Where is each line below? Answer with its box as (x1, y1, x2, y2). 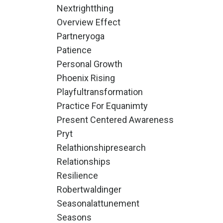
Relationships (56, 156, 111, 167)
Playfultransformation (56, 87, 143, 97)
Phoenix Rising (56, 73, 115, 83)
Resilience (56, 170, 98, 181)
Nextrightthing (56, 3, 113, 13)
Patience (56, 45, 92, 55)
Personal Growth (56, 59, 122, 69)
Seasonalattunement (56, 198, 139, 209)
